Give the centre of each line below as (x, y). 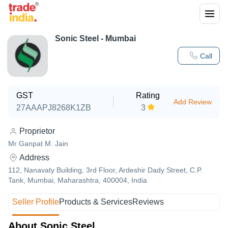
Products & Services (96, 202)
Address (34, 158)
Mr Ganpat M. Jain (38, 144)
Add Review (192, 102)
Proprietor (37, 131)
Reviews (148, 202)
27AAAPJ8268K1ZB (54, 108)
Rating (148, 95)
